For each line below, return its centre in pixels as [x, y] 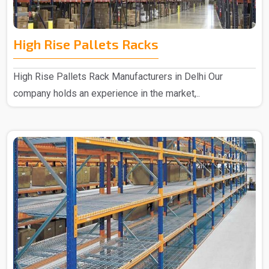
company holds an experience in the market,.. [107, 94]
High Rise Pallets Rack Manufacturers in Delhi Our [118, 77]
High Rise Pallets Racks [86, 44]
